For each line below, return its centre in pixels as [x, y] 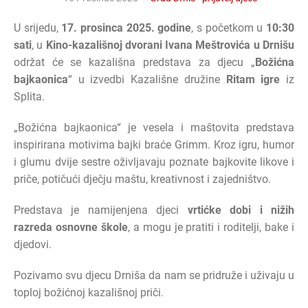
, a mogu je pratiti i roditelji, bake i [211, 227]
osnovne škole [91, 227]
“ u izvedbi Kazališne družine [147, 79]
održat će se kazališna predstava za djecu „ [134, 62]
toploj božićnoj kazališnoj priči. [89, 292]
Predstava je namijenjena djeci [101, 210]
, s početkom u [229, 27]
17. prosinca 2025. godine [126, 27]
